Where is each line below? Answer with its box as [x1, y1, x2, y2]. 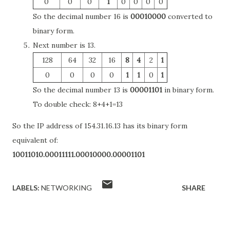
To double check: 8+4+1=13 [33, 100, 123, 109]
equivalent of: [12, 136, 58, 145]
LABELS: [12, 183, 40, 192]
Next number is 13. [33, 41, 95, 50]
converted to [166, 12, 213, 21]
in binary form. [162, 85, 214, 94]
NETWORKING [41, 183, 92, 192]
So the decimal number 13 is [33, 85, 130, 94]
